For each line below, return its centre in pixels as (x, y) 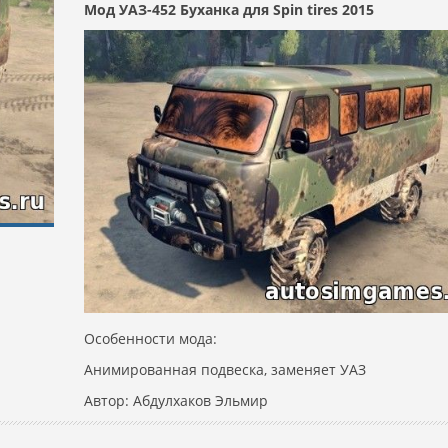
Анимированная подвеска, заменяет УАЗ (225, 370)
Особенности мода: (150, 339)
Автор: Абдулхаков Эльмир (176, 401)
